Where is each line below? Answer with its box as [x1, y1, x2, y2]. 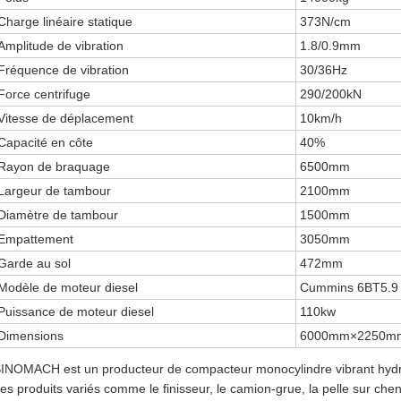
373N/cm [300, 14, 352, 29]
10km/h [300, 111, 343, 125]
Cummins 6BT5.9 [300, 280, 399, 294]
